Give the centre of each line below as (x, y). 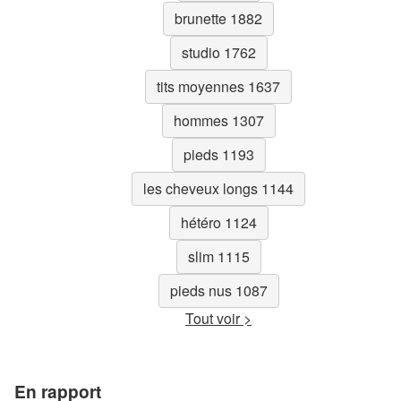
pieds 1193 (218, 154)
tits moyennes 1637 (218, 86)
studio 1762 (218, 52)
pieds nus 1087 (218, 290)
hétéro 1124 (218, 222)
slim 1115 (218, 256)
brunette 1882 (218, 18)
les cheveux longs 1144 (218, 188)
